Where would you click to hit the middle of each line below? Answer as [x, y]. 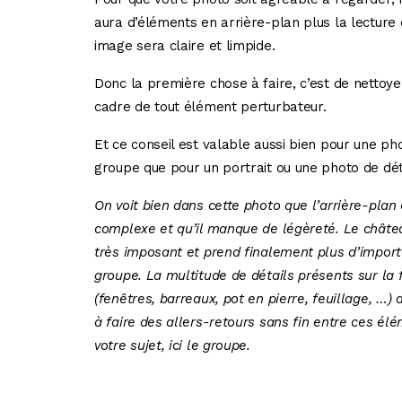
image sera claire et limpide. [185, 46]
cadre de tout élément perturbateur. [210, 107]
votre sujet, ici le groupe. [172, 345]
